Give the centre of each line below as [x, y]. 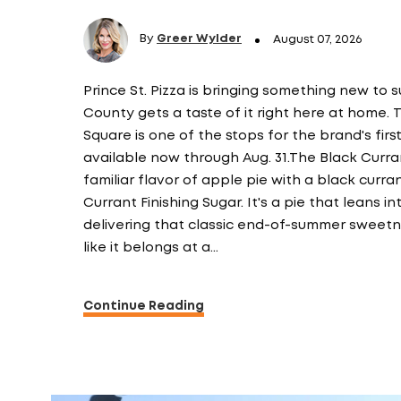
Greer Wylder [199, 38]
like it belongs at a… [151, 248]
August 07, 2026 [317, 40]
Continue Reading [144, 306]
